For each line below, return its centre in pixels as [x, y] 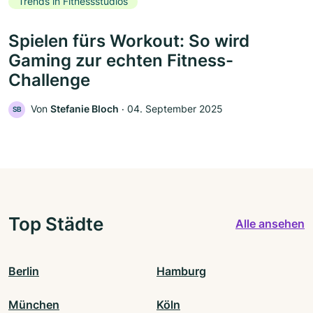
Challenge [49, 80]
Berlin [24, 271]
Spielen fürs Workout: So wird [129, 41]
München [34, 304]
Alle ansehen [270, 224]
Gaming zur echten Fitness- [121, 60]
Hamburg [181, 271]
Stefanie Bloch [85, 108]
